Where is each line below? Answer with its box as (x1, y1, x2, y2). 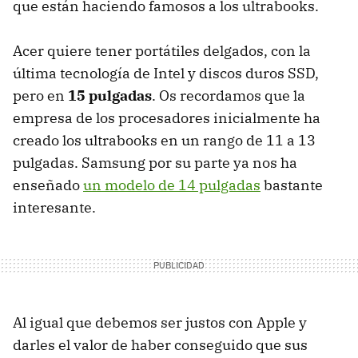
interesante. (13, 197, 96, 217)
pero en (13, 86, 68, 105)
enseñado (13, 175, 83, 194)
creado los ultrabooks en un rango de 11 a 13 (13, 130, 316, 149)
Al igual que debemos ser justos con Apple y (13, 312, 307, 332)
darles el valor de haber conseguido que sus (13, 335, 308, 354)
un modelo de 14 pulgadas (83, 175, 261, 194)
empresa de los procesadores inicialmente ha (13, 108, 320, 127)
